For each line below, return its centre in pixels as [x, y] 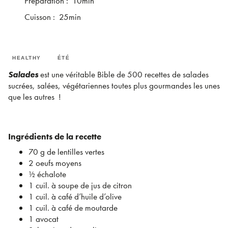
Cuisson [38, 17]
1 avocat [44, 219]
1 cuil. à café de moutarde [73, 207]
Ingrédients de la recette [55, 136]
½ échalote [47, 174]
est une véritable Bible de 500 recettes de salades [123, 74]
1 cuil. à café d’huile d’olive [75, 196]
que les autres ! [35, 96]
